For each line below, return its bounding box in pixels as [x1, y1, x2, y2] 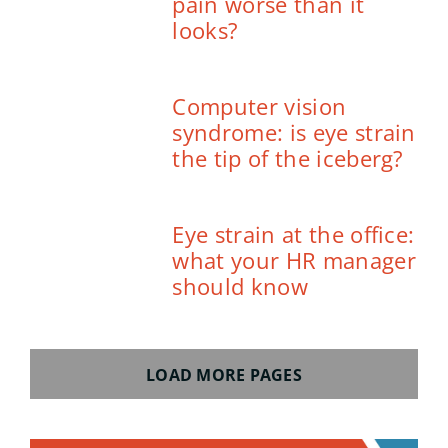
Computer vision [172, 91, 347, 122]
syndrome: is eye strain [172, 117, 416, 148]
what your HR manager [172, 245, 416, 276]
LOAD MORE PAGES [146, 364, 302, 387]
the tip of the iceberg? [172, 143, 404, 174]
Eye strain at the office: [172, 219, 415, 250]
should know [172, 271, 308, 302]
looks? [172, 15, 239, 46]
